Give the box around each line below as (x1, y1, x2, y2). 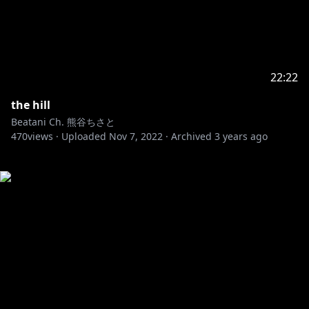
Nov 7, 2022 (109, 130, 163, 143)
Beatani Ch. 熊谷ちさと (11, 115, 115, 128)
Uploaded (61, 130, 106, 143)
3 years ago (215, 130, 268, 143)
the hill (11, 97, 50, 112)
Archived (171, 130, 212, 143)
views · (28, 130, 59, 143)
